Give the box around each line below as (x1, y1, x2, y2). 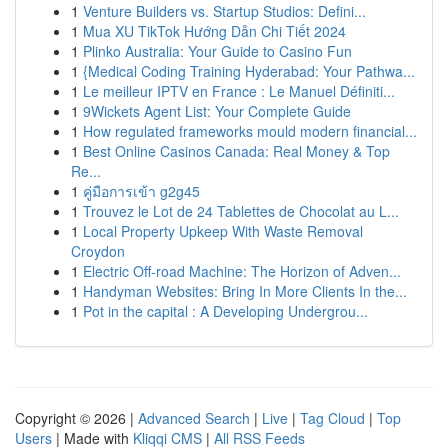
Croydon (71, 241, 125, 261)
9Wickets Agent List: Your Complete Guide (83, 101, 351, 121)
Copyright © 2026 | (15, 408, 138, 428)
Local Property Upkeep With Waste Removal (83, 221, 363, 241)
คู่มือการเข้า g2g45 (83, 181, 200, 201)
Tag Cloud (300, 408, 365, 428)
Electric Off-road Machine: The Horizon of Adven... (83, 261, 401, 281)
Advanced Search (138, 408, 250, 428)
